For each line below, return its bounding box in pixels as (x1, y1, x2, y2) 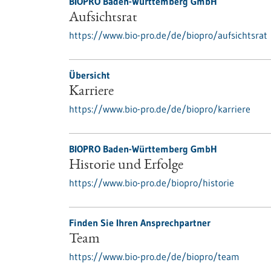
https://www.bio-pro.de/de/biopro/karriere (69, 103, 250, 115)
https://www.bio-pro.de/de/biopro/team (69, 250, 240, 263)
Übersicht (69, 69, 110, 81)
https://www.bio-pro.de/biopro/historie (69, 177, 234, 189)
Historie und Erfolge (69, 158, 183, 173)
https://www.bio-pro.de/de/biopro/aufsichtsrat (69, 29, 267, 41)
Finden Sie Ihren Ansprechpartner (69, 217, 211, 229)
